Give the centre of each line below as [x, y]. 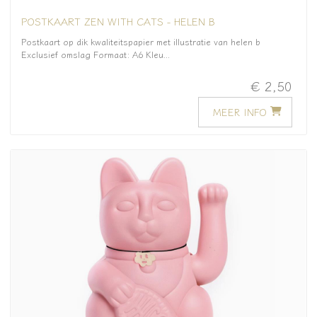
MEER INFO [240, 111]
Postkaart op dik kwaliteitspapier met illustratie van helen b [141, 41]
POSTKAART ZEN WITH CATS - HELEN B [118, 21]
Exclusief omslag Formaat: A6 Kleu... [96, 54]
